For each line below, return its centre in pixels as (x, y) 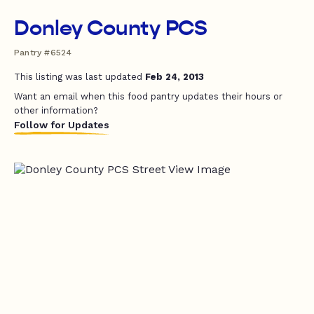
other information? (56, 110)
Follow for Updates (62, 125)
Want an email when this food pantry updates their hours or (148, 96)
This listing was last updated (80, 77)
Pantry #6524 (43, 53)
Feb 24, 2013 (175, 77)
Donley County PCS (111, 28)
